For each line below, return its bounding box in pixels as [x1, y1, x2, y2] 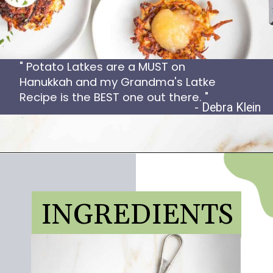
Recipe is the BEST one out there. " [19, 89, 208, 105]
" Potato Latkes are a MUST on [19, 58, 185, 74]
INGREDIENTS [40, 198, 233, 234]
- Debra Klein [194, 101, 261, 115]
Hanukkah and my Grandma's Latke [19, 74, 216, 90]
